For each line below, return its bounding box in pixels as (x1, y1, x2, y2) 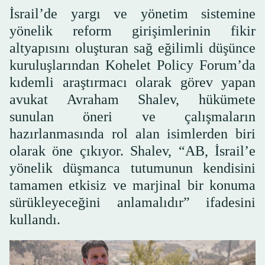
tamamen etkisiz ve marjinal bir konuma (9, 177, 256, 193)
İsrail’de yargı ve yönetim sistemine (9, 6, 256, 22)
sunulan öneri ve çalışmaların (9, 109, 256, 125)
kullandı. (9, 212, 60, 228)
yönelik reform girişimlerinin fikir (9, 23, 256, 39)
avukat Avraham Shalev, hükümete (9, 92, 256, 108)
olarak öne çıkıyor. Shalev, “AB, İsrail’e (9, 143, 256, 159)
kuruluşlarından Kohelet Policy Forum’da (9, 57, 256, 73)
